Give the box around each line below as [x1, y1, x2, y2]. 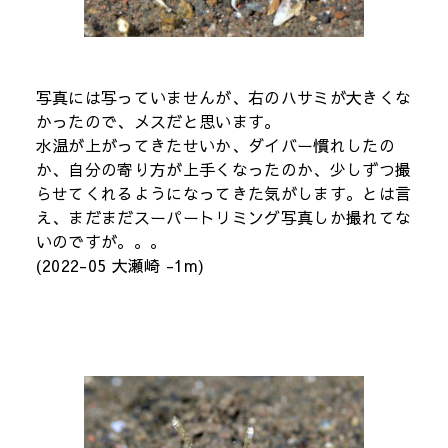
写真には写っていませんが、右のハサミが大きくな [35, 85, 412, 108]
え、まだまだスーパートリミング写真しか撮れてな [35, 205, 412, 228]
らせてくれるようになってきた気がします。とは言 [35, 181, 412, 204]
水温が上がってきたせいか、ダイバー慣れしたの [35, 133, 395, 156]
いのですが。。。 [35, 229, 167, 252]
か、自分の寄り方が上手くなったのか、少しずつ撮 [35, 157, 412, 180]
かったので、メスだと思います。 [35, 109, 281, 132]
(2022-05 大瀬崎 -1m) [35, 253, 205, 276]
